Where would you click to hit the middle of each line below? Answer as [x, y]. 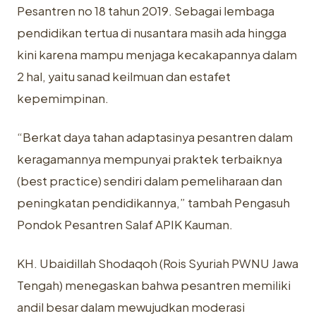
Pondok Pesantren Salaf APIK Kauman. [125, 225]
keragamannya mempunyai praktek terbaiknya [150, 159]
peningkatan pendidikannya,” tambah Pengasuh [153, 203]
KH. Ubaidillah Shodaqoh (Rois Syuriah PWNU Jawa [158, 263]
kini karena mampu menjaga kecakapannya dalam [157, 55]
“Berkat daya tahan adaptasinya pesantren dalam [155, 137]
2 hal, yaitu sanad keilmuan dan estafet [124, 77]
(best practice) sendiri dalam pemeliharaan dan [150, 181]
